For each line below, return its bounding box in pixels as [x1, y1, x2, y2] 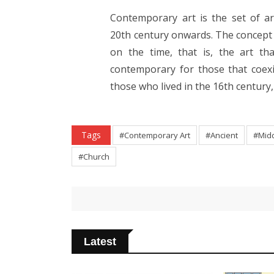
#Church [78, 151, 109, 163]
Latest [84, 235, 116, 248]
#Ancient [206, 130, 238, 141]
